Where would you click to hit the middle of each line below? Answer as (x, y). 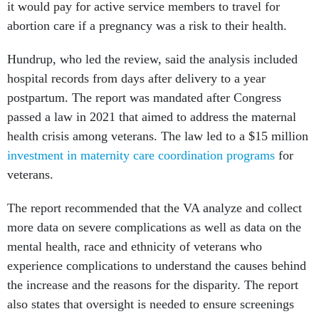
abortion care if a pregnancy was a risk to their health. (147, 26)
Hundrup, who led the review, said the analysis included (152, 59)
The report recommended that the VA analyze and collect (155, 208)
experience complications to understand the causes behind (157, 266)
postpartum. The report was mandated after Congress (144, 98)
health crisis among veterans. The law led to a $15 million (158, 136)
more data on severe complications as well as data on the (154, 228)
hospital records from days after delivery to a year (136, 79)
